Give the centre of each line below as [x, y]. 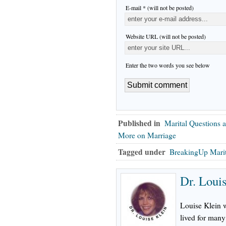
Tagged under [142, 152]
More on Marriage [147, 135]
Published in [139, 123]
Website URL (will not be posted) [166, 36]
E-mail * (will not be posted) [160, 7]
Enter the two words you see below [168, 65]
